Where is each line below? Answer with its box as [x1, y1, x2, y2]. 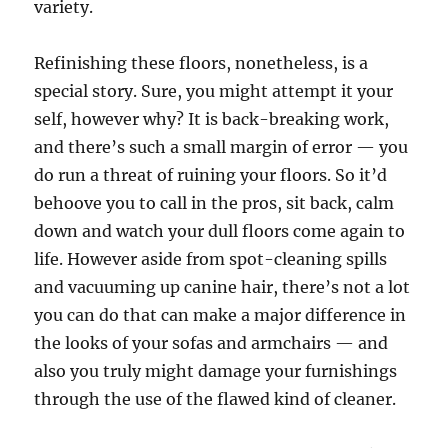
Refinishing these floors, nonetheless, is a [34, 53, 369, 73]
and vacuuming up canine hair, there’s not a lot [34, 277, 411, 297]
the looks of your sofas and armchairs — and [34, 333, 389, 353]
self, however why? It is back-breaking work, [34, 109, 390, 129]
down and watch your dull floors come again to [34, 221, 406, 241]
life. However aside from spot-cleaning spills [34, 249, 388, 269]
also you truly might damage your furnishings [34, 361, 398, 381]
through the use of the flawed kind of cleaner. [34, 389, 397, 409]
